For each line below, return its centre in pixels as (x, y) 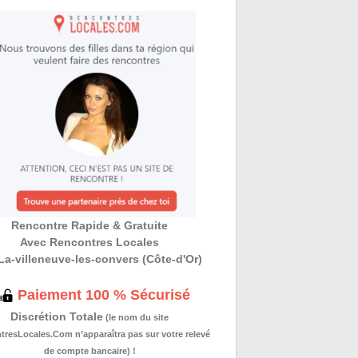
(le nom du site (136, 317)
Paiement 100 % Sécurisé (101, 294)
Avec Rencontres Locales (90, 242)
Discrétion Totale (57, 316)
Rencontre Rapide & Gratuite (90, 225)
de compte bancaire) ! (89, 350)
